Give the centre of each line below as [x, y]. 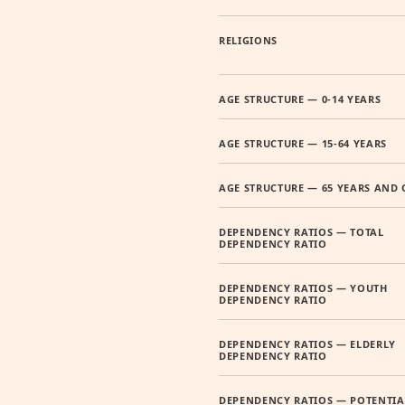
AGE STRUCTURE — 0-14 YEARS [300, 99]
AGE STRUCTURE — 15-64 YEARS [303, 143]
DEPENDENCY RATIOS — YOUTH [303, 288]
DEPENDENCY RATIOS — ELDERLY [307, 344]
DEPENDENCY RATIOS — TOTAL [301, 232]
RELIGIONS [248, 40]
